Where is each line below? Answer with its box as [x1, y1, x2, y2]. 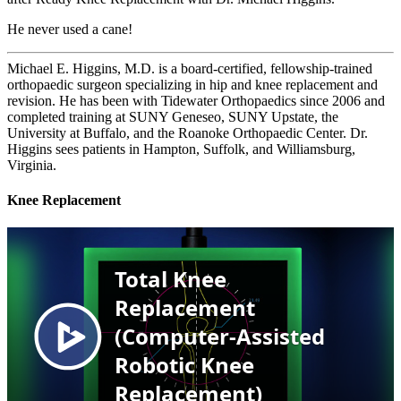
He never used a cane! [7, 21, 132, 37]
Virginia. [7, 157, 56, 173]
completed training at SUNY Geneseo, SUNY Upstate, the [7, 108, 338, 124]
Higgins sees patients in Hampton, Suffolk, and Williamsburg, [7, 141, 355, 157]
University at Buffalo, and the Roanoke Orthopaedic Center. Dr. [7, 124, 368, 141]
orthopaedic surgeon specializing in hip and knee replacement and [7, 76, 378, 92]
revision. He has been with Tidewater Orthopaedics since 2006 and [7, 92, 385, 108]
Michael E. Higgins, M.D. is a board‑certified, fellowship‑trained [7, 60, 372, 76]
